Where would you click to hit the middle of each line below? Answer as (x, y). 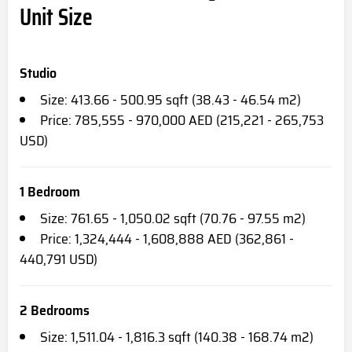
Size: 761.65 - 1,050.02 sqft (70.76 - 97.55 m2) (173, 219)
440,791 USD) (59, 260)
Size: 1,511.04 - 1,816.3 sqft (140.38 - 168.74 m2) (177, 337)
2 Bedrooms (55, 311)
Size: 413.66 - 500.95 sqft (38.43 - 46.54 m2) (170, 100)
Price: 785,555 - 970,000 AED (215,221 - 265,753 (182, 121)
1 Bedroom (50, 192)
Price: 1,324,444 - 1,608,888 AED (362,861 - (167, 239)
